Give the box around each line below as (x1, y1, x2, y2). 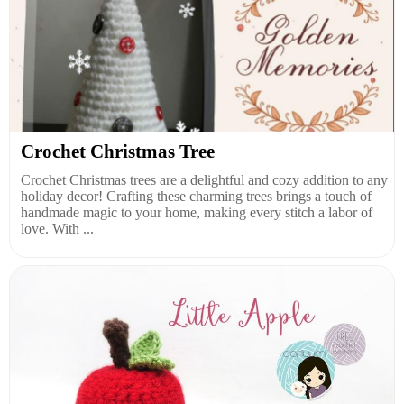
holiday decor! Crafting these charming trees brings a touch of (21, 188, 372, 204)
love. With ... (21, 221, 94, 236)
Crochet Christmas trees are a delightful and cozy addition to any (21, 172, 388, 188)
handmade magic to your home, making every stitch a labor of (21, 205, 372, 220)
